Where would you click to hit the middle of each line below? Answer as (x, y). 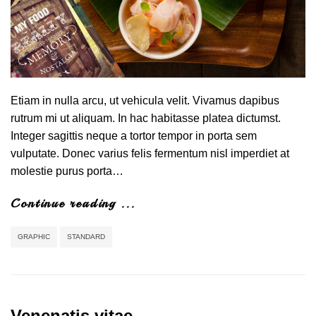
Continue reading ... (73, 203)
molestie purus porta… (67, 171)
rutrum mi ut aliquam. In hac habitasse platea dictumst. (146, 118)
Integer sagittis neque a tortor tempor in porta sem (134, 135)
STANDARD (86, 236)
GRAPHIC (34, 236)
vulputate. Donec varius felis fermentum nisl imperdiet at (150, 153)
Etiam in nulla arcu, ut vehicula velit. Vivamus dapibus (145, 100)
